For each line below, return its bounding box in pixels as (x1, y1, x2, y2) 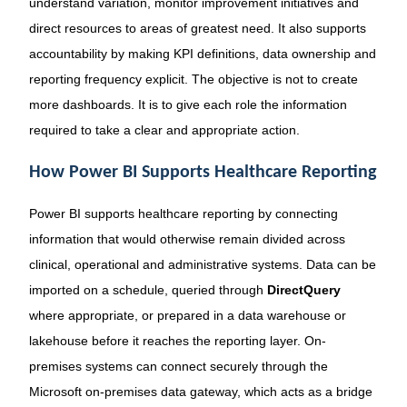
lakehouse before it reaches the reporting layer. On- (28, 333, 326, 348)
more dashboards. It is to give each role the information (28, 96, 347, 112)
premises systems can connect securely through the (28, 358, 328, 373)
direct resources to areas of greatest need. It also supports (28, 20, 366, 35)
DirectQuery (266, 282, 341, 297)
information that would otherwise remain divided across (28, 231, 345, 246)
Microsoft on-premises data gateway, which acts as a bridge (28, 383, 372, 399)
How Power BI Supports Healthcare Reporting (28, 163, 376, 182)
